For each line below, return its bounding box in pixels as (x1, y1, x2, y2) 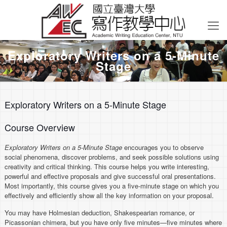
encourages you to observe (122, 142, 204, 152)
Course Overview (5, 121, 75, 134)
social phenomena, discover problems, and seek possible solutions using (5, 152, 219, 162)
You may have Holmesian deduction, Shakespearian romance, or (5, 208, 195, 217)
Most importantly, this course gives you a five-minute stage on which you (5, 181, 219, 191)
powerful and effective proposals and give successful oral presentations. (5, 171, 216, 181)
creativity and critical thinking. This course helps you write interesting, (5, 162, 210, 171)
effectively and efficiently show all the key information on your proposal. (5, 191, 214, 200)
